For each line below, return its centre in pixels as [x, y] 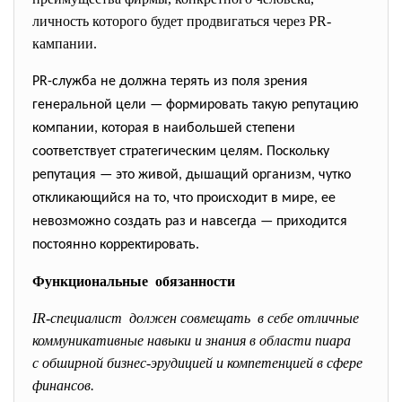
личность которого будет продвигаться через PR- [182, 21]
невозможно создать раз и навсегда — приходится [190, 222]
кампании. [65, 44]
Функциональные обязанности [134, 281]
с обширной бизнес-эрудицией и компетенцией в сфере [197, 363]
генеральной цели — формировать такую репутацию [196, 105]
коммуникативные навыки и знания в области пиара [192, 341]
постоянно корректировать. [116, 245]
